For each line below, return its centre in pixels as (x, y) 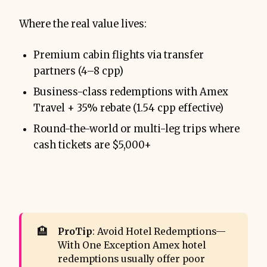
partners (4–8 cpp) (78, 72)
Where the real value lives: (83, 24)
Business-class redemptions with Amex (131, 92)
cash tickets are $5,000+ (92, 145)
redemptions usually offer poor (131, 259)
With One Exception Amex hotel (131, 245)
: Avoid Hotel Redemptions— (159, 231)
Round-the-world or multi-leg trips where (136, 129)
